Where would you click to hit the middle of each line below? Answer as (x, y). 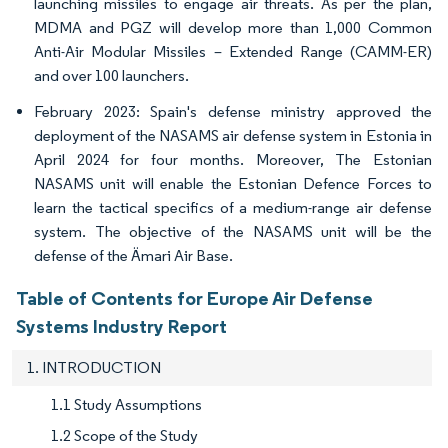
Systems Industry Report (121, 326)
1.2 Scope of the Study (124, 436)
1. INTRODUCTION (94, 368)
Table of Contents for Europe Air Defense (194, 298)
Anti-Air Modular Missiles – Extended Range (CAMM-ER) (233, 52)
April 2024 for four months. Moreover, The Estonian (233, 160)
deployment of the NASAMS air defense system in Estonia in (233, 136)
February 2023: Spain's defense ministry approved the (233, 112)
